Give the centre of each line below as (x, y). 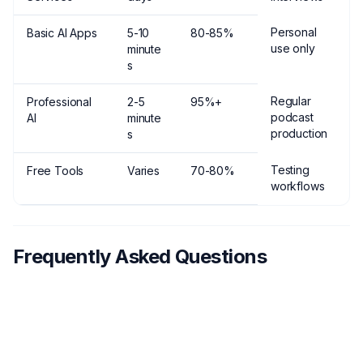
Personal (294, 32)
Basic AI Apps (62, 33)
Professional (59, 102)
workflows (298, 186)
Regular (291, 101)
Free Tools (56, 171)
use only (293, 49)
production (299, 134)
